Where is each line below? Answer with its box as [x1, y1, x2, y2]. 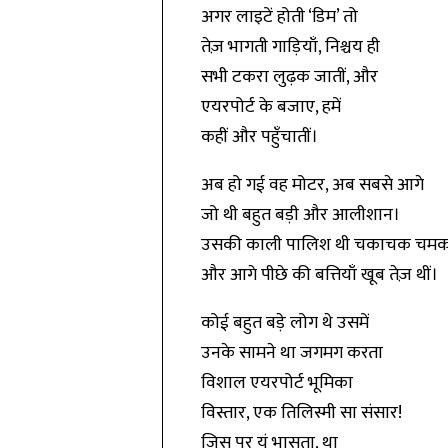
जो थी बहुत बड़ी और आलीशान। [200, 200, 400, 230]
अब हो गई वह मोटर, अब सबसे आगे [200, 170, 424, 200]
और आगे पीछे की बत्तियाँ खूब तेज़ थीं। [200, 260, 438, 290]
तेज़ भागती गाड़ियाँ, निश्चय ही [200, 32, 380, 62]
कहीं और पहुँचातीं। [200, 122, 318, 152]
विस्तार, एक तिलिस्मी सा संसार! [200, 398, 402, 428]
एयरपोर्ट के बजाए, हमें [200, 92, 341, 122]
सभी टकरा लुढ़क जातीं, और [200, 62, 378, 92]
